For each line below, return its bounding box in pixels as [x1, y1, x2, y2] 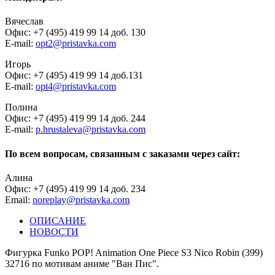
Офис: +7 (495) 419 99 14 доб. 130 [5, 27, 145, 38]
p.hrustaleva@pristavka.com [36, 124, 145, 135]
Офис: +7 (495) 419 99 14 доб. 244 [5, 113, 145, 124]
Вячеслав [5, 16, 44, 27]
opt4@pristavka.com [36, 81, 116, 92]
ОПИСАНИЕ [29, 215, 86, 226]
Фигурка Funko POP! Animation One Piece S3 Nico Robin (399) [5, 247, 263, 258]
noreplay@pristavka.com [33, 194, 130, 205]
